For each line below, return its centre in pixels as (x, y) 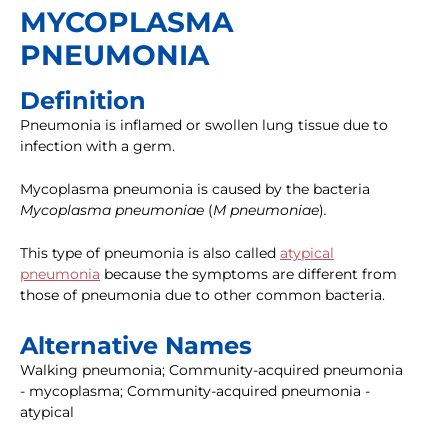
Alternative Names (136, 346)
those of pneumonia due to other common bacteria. (202, 295)
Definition (83, 101)
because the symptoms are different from (248, 274)
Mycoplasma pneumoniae (114, 210)
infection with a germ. (97, 146)
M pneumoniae (266, 210)
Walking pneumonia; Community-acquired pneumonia (211, 370)
